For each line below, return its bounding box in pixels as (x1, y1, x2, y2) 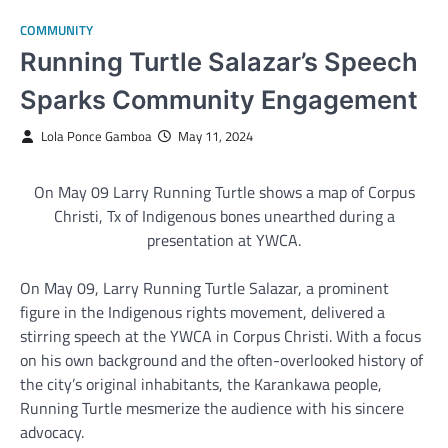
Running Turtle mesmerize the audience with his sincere (20, 396, 404, 421)
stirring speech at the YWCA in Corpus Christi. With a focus (20, 324, 421, 349)
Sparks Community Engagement (20, 84, 418, 116)
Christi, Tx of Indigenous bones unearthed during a (53, 204, 395, 229)
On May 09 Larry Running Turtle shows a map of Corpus (33, 180, 415, 205)
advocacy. (20, 420, 84, 445)
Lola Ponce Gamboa (40, 127, 152, 147)
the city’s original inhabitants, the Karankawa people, (20, 372, 382, 397)
